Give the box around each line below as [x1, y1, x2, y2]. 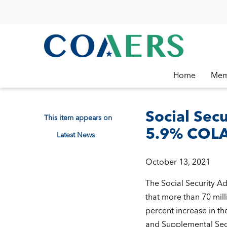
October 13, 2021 [145, 156, 210, 167]
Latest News [57, 130, 95, 139]
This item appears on [44, 113, 112, 122]
